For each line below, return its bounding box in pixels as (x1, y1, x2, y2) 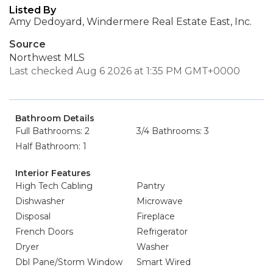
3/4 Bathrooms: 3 (136, 126, 209, 137)
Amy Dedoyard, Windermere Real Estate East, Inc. (9, 16, 252, 28)
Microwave (136, 196, 183, 207)
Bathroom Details (15, 113, 94, 124)
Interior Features (15, 168, 91, 179)
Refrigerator (136, 226, 188, 238)
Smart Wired (136, 257, 191, 268)
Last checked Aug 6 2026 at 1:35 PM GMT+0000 (9, 65, 240, 77)
